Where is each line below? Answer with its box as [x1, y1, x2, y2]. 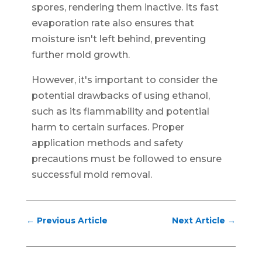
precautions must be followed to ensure [31, 153, 222, 164]
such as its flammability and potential [31, 105, 209, 117]
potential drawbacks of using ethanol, [31, 89, 210, 101]
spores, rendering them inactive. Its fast [31, 1, 219, 13]
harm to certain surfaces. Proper [31, 121, 184, 133]
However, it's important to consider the [31, 74, 218, 85]
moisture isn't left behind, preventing [31, 33, 206, 44]
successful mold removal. [31, 168, 152, 180]
